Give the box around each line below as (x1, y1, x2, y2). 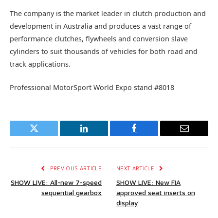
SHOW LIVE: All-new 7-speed (11, 178, 102, 186)
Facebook (133, 131, 167, 140)
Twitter (33, 131, 58, 140)
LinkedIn (83, 131, 115, 140)
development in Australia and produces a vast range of (10, 21, 191, 31)
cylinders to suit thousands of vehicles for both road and (10, 46, 198, 56)
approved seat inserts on (116, 188, 195, 197)
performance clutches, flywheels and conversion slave (10, 34, 188, 43)
